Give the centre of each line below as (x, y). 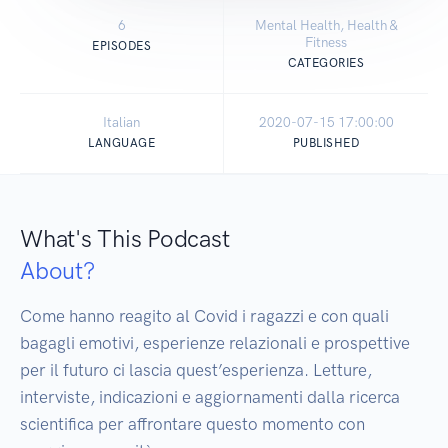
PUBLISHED (326, 143)
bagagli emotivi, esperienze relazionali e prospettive (215, 343)
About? (57, 271)
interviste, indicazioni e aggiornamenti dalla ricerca (210, 397)
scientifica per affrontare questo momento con (192, 424)
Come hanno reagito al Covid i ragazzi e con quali (204, 316)
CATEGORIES (326, 63)
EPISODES (121, 46)
